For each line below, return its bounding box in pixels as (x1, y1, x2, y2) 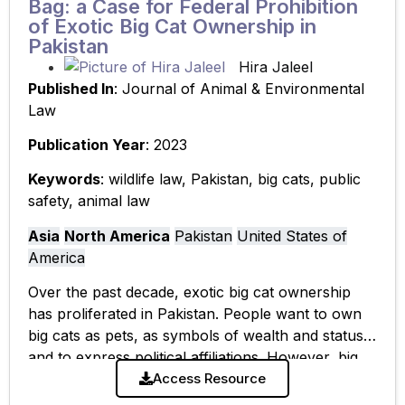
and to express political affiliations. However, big (28, 348, 358, 367)
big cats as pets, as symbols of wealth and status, (28, 326, 368, 345)
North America (64, 226, 170, 245)
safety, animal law (28, 192, 150, 211)
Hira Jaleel (239, 57, 313, 76)
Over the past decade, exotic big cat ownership (28, 283, 351, 302)
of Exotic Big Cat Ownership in (28, 14, 316, 38)
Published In (28, 79, 114, 98)
